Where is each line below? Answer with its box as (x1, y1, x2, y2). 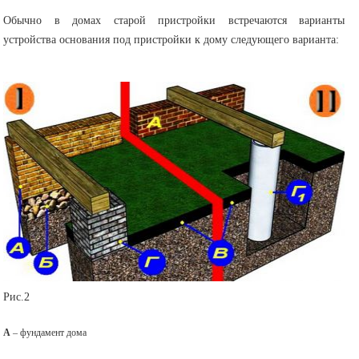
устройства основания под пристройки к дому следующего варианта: (3, 33, 343, 46)
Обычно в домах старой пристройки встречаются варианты (3, 14, 345, 26)
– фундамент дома (10, 327, 87, 338)
